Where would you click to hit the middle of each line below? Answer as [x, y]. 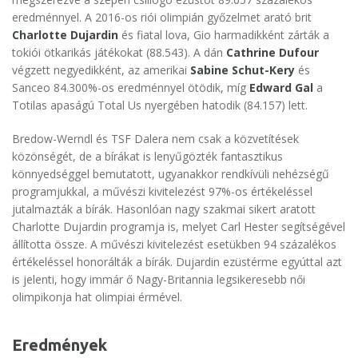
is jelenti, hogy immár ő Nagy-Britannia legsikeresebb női [159, 280]
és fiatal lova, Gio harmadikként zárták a [224, 35]
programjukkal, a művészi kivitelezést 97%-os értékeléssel [162, 192]
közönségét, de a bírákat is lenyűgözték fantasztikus [147, 157]
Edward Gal [281, 88]
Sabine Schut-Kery [243, 70]
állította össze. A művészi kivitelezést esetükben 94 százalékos [174, 245]
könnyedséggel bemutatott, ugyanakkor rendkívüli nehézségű [171, 174]
